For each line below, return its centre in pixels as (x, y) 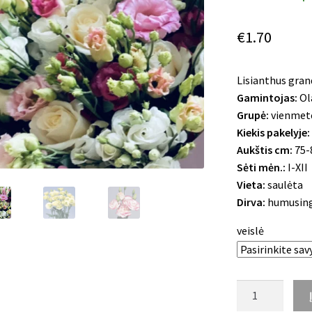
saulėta (284, 184)
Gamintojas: (268, 97)
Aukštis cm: (265, 149)
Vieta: (251, 184)
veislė (250, 230)
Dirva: (251, 202)
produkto (258, 287)
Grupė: (252, 115)
